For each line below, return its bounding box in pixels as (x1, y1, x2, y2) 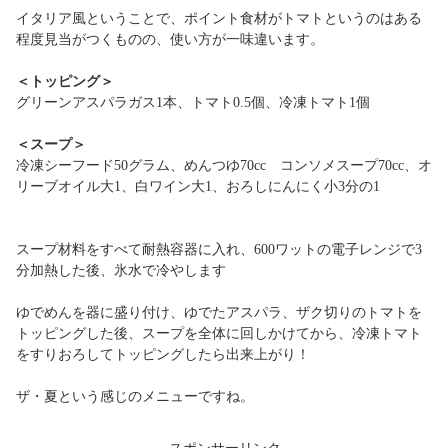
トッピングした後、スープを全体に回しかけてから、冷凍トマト (16, 326, 422, 341)
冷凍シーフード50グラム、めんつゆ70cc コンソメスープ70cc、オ (16, 158, 432, 173)
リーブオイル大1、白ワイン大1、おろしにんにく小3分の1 (16, 179, 380, 194)
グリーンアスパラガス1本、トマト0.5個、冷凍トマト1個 (16, 95, 370, 110)
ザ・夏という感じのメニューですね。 (16, 389, 254, 404)
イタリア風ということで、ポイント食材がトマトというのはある (16, 11, 422, 26)
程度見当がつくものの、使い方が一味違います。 (16, 32, 324, 47)
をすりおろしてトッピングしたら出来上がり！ (16, 347, 310, 362)
